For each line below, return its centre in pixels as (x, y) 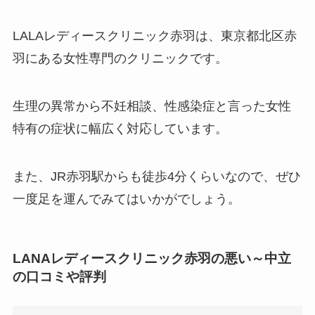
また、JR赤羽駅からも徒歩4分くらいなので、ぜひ (156, 176)
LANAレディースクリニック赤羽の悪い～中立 (152, 259)
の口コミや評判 (59, 277)
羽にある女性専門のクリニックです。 (120, 58)
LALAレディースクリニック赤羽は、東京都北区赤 (154, 36)
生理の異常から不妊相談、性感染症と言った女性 (152, 106)
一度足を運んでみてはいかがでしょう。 (126, 199)
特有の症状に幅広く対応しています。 (120, 128)
